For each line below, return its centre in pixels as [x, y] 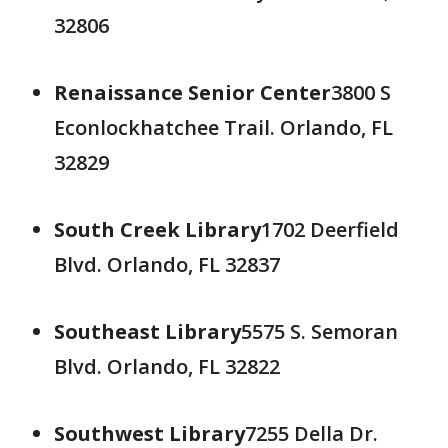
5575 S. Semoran [319, 331]
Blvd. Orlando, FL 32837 [167, 264]
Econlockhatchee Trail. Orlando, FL [223, 127]
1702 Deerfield [330, 229]
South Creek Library [157, 229]
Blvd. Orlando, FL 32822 [167, 366]
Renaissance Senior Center [192, 92]
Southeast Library [147, 331]
